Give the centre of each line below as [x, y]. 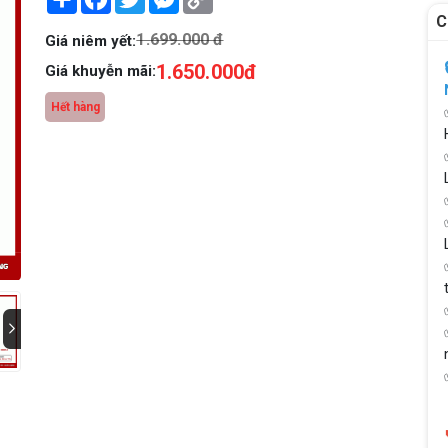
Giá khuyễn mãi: [101, 71]
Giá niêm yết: [91, 41]
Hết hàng [75, 107]
